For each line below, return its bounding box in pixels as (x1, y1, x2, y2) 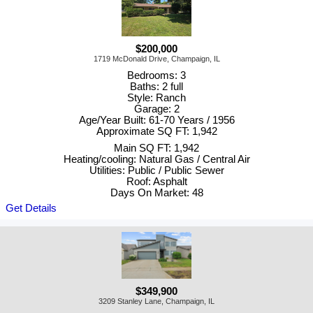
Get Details (6, 203, 57, 214)
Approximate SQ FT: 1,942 (96, 126, 217, 138)
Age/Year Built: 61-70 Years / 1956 (78, 115, 235, 126)
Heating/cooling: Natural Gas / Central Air (63, 154, 250, 166)
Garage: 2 (133, 103, 180, 115)
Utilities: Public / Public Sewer (89, 165, 224, 177)
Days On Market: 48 (110, 187, 203, 199)
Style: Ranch (127, 92, 186, 104)
